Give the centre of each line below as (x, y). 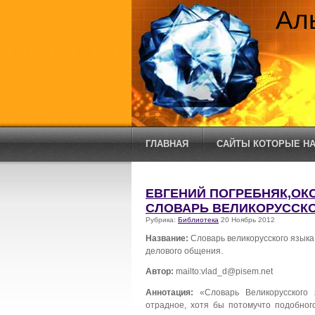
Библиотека (198, 220)
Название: (168, 238)
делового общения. (184, 250)
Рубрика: (162, 220)
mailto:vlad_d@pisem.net (224, 271)
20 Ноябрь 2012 (247, 220)
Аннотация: (169, 292)
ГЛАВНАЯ (167, 144)
